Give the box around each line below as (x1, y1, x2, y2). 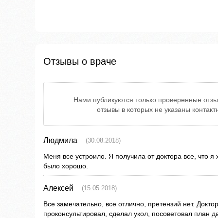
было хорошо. (43, 162, 88, 170)
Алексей (43, 184, 73, 193)
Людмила (43, 136, 77, 145)
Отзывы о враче (43, 56, 116, 67)
